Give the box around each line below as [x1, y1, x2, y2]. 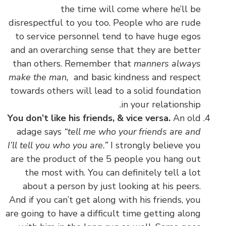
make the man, [9, 71, 71, 83]
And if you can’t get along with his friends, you [9, 193, 201, 206]
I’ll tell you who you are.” [8, 139, 110, 151]
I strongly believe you [110, 139, 201, 151]
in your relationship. [121, 98, 201, 110]
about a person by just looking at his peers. [23, 180, 201, 192]
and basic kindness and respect [71, 71, 201, 83]
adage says [17, 125, 64, 138]
